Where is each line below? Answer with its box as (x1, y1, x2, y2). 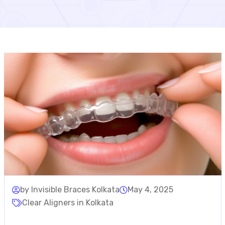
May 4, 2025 (127, 184, 173, 194)
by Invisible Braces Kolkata (20, 184, 120, 194)
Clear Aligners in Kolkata (22, 197, 114, 207)
